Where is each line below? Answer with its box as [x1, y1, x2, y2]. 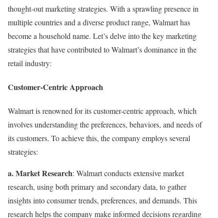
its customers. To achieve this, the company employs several [8, 133, 190, 144]
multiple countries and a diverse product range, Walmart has [8, 17, 190, 27]
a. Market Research [8, 167, 73, 179]
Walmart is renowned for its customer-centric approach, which [8, 106, 197, 116]
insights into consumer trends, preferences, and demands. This [8, 195, 197, 206]
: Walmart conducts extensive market [73, 168, 184, 179]
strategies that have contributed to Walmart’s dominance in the [8, 44, 197, 54]
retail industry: [8, 57, 52, 68]
